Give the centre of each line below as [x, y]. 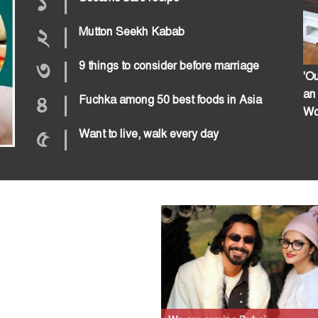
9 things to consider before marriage [169, 65]
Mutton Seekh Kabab [131, 31]
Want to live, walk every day [148, 133]
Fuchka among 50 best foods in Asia [170, 99]
